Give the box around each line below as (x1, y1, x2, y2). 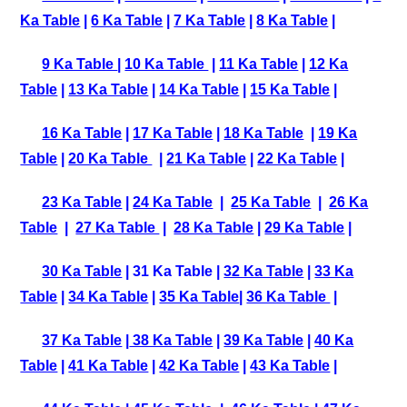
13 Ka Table (68, 82, 149, 97)
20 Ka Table (68, 151, 153, 166)
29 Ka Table (264, 220, 345, 235)
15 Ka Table (250, 82, 331, 97)
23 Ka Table (42, 194, 123, 210)
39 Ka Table (223, 333, 304, 348)
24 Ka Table (133, 194, 213, 210)
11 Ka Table (219, 56, 299, 72)
